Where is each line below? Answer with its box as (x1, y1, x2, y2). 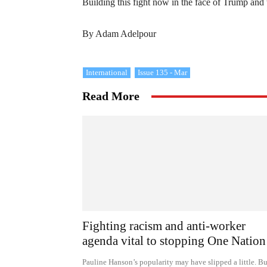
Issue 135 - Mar (138, 68, 187, 77)
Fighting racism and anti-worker (82, 219, 246, 233)
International (86, 68, 128, 77)
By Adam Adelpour (82, 29, 156, 39)
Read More (82, 89, 139, 103)
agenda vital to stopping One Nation (82, 234, 266, 248)
